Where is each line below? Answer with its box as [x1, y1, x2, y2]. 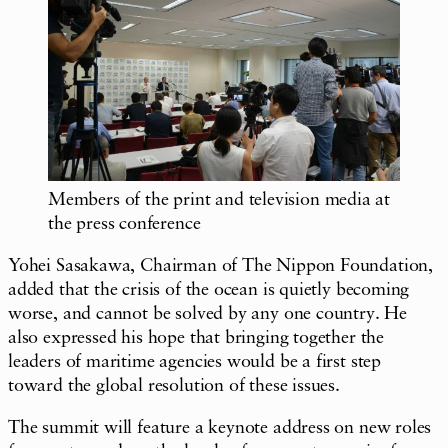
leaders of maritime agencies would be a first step [8, 352, 382, 371]
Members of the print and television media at [48, 190, 391, 209]
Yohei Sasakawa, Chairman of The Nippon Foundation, [8, 256, 434, 275]
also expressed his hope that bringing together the [8, 328, 385, 347]
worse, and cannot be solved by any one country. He [8, 304, 408, 323]
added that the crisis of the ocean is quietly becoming [8, 280, 410, 299]
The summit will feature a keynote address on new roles [8, 418, 432, 437]
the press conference [48, 214, 201, 233]
